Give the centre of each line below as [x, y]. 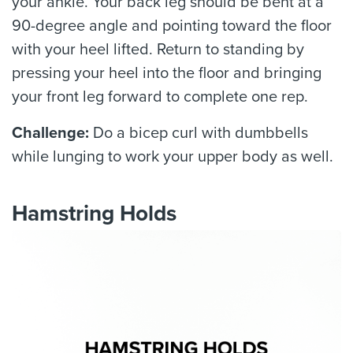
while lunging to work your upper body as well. [173, 157]
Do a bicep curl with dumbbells [199, 133]
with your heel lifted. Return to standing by [158, 50]
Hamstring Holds [94, 214]
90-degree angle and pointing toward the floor [172, 26]
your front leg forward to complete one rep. [160, 97]
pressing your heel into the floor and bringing [167, 73]
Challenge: [50, 133]
